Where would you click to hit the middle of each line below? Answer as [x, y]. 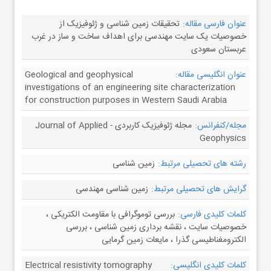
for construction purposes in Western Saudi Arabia [126, 100]
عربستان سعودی [219, 50]
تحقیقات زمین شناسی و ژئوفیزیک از [119, 24]
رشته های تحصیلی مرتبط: [202, 164]
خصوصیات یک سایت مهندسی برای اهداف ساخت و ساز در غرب [139, 37]
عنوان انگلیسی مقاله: [211, 75]
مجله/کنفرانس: [220, 126]
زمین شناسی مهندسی [112, 189]
